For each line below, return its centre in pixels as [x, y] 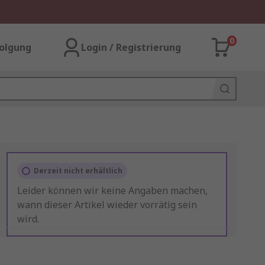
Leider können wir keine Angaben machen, [112, 190]
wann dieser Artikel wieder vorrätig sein [107, 205]
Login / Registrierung [131, 47]
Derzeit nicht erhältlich [78, 171]
